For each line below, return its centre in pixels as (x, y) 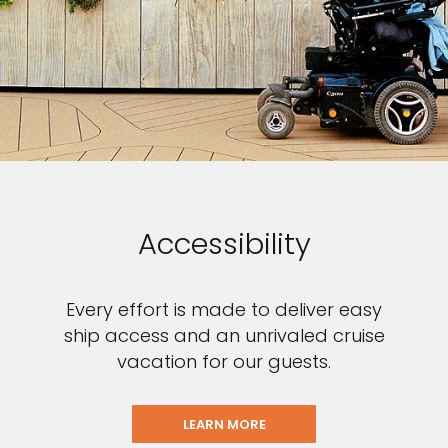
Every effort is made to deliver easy (224, 310)
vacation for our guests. (224, 362)
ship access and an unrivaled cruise (224, 336)
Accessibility (224, 244)
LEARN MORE (224, 425)
